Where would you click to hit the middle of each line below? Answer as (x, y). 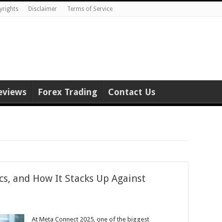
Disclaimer (43, 9)
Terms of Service (90, 9)
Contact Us (132, 92)
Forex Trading (67, 92)
